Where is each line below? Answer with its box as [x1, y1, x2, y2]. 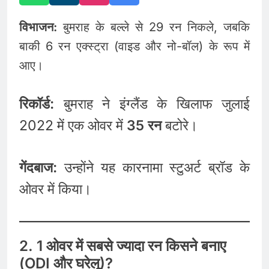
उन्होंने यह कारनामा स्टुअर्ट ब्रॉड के [57, 159, 250, 177]
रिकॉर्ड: [19, 95, 54, 112]
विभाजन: [19, 19, 57, 34]
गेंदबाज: [19, 159, 57, 177]
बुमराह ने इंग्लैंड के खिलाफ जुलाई [54, 95, 250, 112]
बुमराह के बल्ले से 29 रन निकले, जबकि [57, 19, 250, 34]
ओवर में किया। [19, 181, 92, 198]
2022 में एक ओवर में [19, 116, 127, 134]
